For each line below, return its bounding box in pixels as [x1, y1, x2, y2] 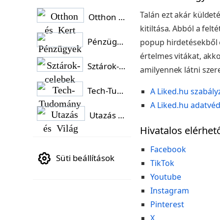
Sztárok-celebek [119, 60, 126, 72]
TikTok [150, 158, 175, 168]
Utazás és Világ [118, 110, 124, 121]
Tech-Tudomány [117, 85, 124, 96]
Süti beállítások [56, 152, 114, 164]
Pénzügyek [117, 36, 124, 47]
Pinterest [150, 199, 185, 210]
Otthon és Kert [118, 11, 125, 23]
